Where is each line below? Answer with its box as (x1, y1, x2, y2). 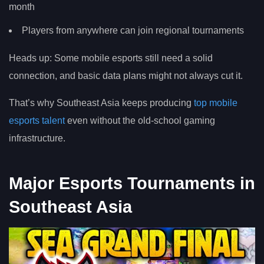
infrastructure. (9, 133, 65, 144)
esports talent (9, 115, 65, 126)
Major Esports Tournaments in (9, 173, 255, 193)
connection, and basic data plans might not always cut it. (9, 71, 243, 81)
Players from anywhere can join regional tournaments (22, 25, 244, 35)
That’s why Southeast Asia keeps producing (9, 98, 194, 108)
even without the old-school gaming (65, 115, 215, 126)
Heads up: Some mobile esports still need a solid (9, 53, 213, 64)
